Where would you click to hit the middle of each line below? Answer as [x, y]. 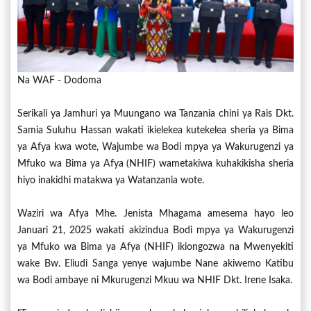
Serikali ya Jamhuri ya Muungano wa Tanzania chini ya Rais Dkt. [155, 114]
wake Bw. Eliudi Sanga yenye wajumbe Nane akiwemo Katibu [155, 263]
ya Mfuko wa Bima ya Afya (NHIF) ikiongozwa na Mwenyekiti [155, 247]
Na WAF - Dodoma [59, 80]
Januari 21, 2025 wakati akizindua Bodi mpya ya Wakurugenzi [155, 230]
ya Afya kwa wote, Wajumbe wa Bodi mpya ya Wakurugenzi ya [155, 147]
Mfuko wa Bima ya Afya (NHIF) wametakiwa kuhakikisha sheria [155, 163]
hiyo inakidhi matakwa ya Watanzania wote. [111, 180]
